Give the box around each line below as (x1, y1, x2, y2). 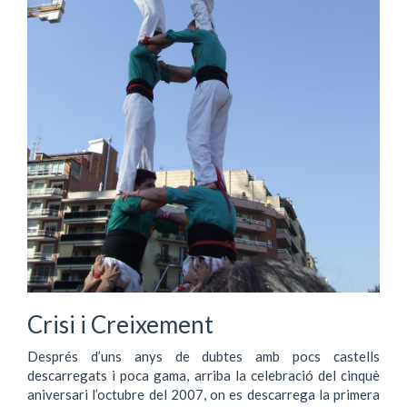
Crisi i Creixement (27, 310, 213, 339)
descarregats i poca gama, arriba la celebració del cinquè (27, 366, 380, 383)
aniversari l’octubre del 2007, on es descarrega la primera (27, 385, 380, 402)
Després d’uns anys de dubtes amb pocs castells (27, 347, 380, 364)
